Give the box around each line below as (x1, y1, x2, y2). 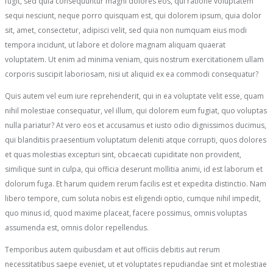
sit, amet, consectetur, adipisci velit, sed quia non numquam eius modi (5, 24, 247, 35)
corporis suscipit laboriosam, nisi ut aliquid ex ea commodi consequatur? (5, 68, 258, 79)
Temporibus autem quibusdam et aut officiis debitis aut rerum (5, 244, 220, 255)
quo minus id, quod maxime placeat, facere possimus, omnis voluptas (5, 207, 247, 218)
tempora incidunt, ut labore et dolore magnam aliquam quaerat (5, 39, 225, 50)
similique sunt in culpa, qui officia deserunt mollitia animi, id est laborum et (5, 163, 263, 174)
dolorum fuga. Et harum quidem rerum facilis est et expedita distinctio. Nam (5, 178, 266, 189)
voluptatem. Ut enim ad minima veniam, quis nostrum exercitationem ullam (5, 54, 264, 65)
